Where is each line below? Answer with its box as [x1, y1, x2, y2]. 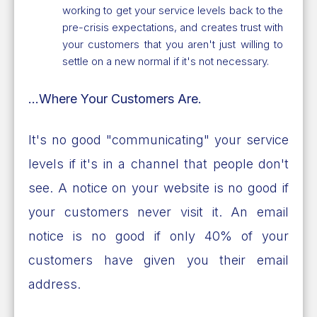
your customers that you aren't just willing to [62, 37, 283, 51]
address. [28, 276, 84, 292]
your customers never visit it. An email [28, 204, 289, 219]
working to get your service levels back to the [62, 3, 283, 17]
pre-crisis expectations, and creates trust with [62, 20, 283, 34]
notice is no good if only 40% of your [28, 228, 289, 243]
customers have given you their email [28, 252, 289, 267]
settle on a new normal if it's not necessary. [62, 54, 275, 68]
